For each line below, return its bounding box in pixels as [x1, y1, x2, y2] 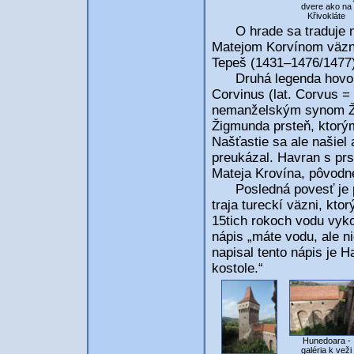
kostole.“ [212, 261, 263, 276]
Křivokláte [307, 11, 345, 21]
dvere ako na [301, 2, 352, 11]
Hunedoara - [302, 336, 351, 345]
